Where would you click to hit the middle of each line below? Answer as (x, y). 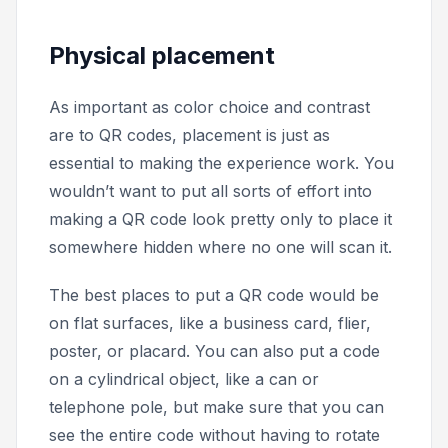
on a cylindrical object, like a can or (184, 379)
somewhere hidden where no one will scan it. (220, 247)
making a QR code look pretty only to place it (220, 219)
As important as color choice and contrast (209, 107)
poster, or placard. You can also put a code (214, 351)
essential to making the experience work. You (221, 163)
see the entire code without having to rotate (214, 435)
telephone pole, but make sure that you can (216, 407)
